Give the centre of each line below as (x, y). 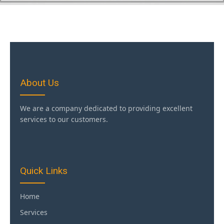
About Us (39, 82)
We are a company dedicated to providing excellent (106, 108)
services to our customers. (64, 119)
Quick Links (44, 170)
